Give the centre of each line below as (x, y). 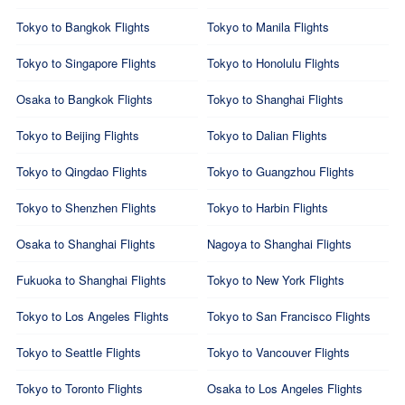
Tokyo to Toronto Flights (79, 388)
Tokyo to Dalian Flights (267, 135)
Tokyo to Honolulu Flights (273, 63)
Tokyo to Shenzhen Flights (86, 207)
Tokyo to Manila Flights (268, 27)
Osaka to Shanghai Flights (85, 244)
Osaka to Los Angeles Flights (285, 388)
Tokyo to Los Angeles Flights (92, 316)
